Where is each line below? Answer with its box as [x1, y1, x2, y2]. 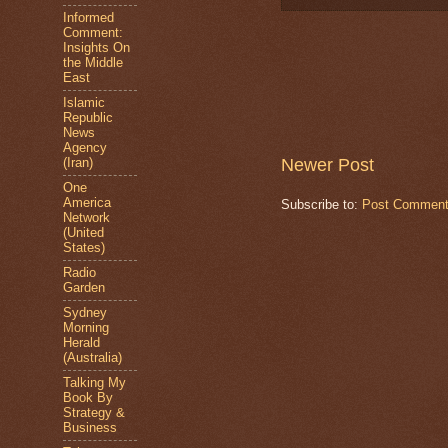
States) [63, 240, 105, 255]
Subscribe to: [281, 196, 362, 212]
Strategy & [63, 405, 125, 420]
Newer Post [281, 154, 374, 175]
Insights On [63, 40, 130, 55]
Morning [63, 320, 109, 335]
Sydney [63, 305, 107, 320]
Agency [63, 140, 107, 155]
